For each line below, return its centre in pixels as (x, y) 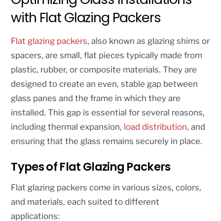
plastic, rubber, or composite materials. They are (104, 70)
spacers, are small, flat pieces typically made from (107, 55)
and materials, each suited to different (85, 202)
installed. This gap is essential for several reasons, (108, 113)
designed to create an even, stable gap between (105, 84)
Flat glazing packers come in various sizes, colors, (106, 187)
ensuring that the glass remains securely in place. (107, 141)
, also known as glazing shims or (149, 41)
